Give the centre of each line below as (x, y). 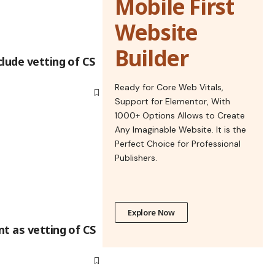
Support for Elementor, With (173, 101)
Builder (152, 58)
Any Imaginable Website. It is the (181, 129)
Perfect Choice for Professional (178, 143)
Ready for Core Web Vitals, (169, 87)
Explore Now (151, 212)
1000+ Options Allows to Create (180, 115)
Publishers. (136, 157)
